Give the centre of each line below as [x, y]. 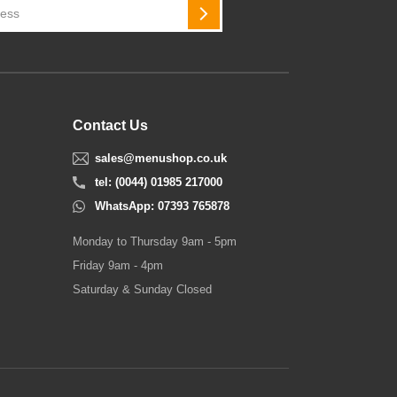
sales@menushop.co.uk [161, 158]
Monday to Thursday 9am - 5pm [155, 242]
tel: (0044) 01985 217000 [159, 183]
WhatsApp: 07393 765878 [162, 206]
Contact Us [110, 125]
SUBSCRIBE [238, 18]
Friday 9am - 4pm [118, 266]
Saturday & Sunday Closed [142, 290]
